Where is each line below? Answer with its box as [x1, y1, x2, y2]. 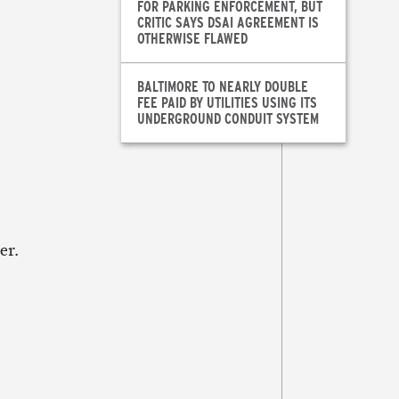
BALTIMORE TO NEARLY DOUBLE [136, 77, 308, 96]
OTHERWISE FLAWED [136, 28, 248, 48]
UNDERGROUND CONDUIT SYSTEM [136, 109, 319, 128]
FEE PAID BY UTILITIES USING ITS [136, 93, 317, 112]
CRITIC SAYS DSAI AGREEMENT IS [136, 12, 319, 32]
